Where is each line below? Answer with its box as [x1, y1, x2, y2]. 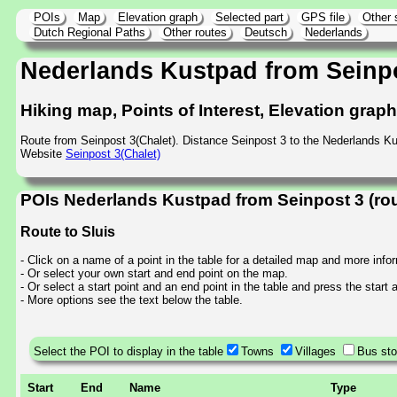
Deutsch [245, 26, 287, 39]
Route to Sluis [20, 223, 115, 239]
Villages [295, 344, 336, 358]
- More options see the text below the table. [20, 293, 243, 307]
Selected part [215, 11, 284, 24]
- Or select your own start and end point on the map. [20, 267, 288, 281]
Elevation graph [118, 11, 198, 24]
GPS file [301, 11, 345, 24]
